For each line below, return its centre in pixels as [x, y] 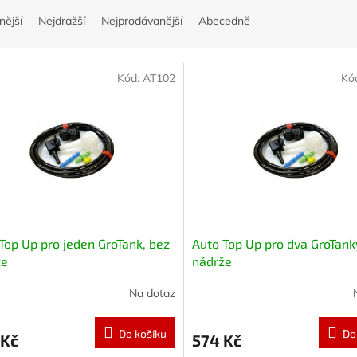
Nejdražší [62, 21]
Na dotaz [152, 294]
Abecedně [224, 21]
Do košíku [142, 333]
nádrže [212, 261]
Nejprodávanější [142, 21]
